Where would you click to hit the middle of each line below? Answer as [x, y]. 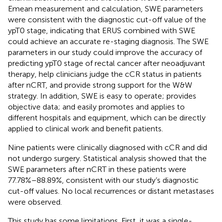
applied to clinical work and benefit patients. [85, 128]
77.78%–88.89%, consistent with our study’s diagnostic [103, 180]
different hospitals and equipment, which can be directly [107, 117]
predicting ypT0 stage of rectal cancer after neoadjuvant [107, 63]
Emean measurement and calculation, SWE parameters [106, 8]
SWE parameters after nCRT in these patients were [97, 169]
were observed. [35, 202]
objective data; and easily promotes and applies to [96, 107]
